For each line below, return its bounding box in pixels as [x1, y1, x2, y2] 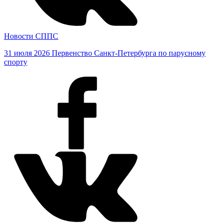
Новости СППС [4, 31, 58, 40]
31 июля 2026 [4, 48, 50, 57]
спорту [4, 57, 27, 66]
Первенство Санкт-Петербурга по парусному [52, 48, 206, 57]
